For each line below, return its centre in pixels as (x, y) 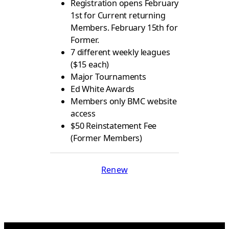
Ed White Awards (103, 89)
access (83, 113)
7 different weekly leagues (120, 52)
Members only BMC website (124, 101)
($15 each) (90, 64)
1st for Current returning (118, 15)
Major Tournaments (108, 76)
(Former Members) (107, 138)
